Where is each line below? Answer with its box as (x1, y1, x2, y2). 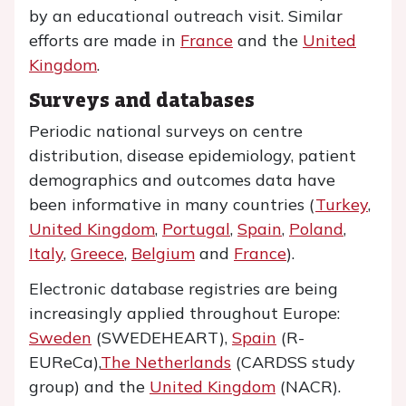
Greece (71, 243, 124, 264)
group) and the (29, 376, 150, 397)
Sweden (29, 327, 92, 348)
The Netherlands (101, 352, 231, 372)
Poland (289, 218, 343, 239)
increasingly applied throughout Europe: (29, 303, 340, 324)
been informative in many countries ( (29, 194, 315, 215)
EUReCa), (29, 352, 101, 372)
